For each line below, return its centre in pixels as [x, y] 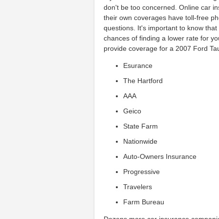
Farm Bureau [144, 202]
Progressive [142, 171]
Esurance [138, 65]
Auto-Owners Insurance [160, 156]
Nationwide [141, 141]
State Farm [141, 126]
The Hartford [143, 80]
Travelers [138, 186]
